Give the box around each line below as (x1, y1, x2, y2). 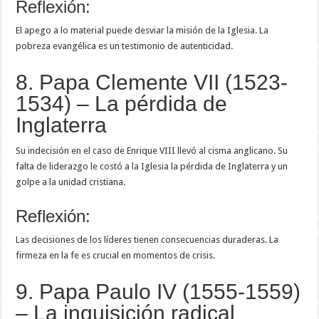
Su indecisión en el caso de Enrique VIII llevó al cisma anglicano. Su (16, 145, 288, 157)
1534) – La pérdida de (16, 92, 228, 116)
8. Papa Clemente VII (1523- (16, 70, 288, 95)
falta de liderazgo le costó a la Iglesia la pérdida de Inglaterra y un (16, 161, 288, 172)
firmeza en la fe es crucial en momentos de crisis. (16, 250, 216, 261)
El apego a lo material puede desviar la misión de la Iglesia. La (16, 25, 269, 36)
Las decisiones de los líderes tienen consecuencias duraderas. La (16, 234, 279, 246)
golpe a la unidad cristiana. (16, 177, 126, 188)
